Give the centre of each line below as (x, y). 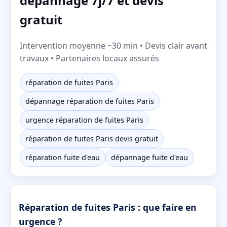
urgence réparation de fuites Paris (84, 120)
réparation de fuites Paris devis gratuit (92, 138)
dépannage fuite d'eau (149, 157)
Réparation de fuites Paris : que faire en (108, 207)
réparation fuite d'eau (63, 157)
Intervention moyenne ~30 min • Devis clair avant (113, 45)
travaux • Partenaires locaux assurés (89, 58)
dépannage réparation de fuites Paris (90, 101)
